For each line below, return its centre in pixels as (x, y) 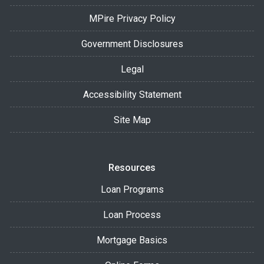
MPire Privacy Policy (132, 18)
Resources (132, 167)
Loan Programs (132, 189)
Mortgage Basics (132, 240)
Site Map (132, 120)
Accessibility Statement (132, 94)
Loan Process (132, 214)
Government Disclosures (132, 44)
